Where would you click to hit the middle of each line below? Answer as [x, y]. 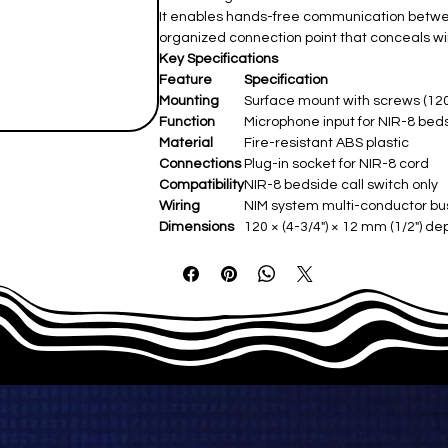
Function [186, 122]
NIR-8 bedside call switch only [340, 185]
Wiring [179, 206]
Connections [199, 164]
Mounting [188, 101]
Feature [185, 80]
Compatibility [201, 185]
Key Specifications [218, 59]
